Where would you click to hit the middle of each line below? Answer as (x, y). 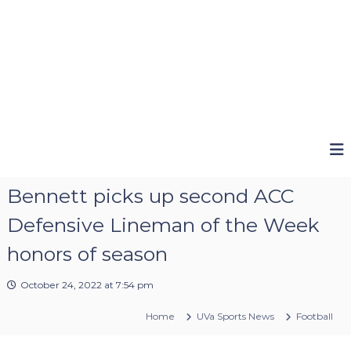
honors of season (87, 253)
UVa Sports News (236, 316)
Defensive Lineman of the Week (163, 224)
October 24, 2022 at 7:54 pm (87, 284)
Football (315, 316)
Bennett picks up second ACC (150, 195)
